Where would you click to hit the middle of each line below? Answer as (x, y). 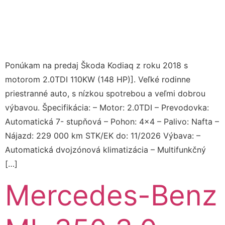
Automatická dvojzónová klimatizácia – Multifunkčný (105, 150)
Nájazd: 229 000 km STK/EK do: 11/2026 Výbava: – (103, 136)
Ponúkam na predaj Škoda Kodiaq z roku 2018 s (96, 66)
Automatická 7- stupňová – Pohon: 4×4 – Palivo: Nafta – (112, 122)
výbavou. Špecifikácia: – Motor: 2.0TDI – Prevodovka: (107, 108)
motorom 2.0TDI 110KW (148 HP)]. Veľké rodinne (98, 80)
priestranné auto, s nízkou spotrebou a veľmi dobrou (105, 94)
